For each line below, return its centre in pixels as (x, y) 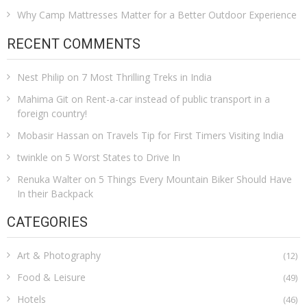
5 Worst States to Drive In (123, 157)
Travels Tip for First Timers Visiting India (195, 135)
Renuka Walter (49, 179)
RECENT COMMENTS (74, 44)
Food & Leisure (51, 278)
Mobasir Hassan (53, 135)
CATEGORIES (47, 222)
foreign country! (52, 113)
